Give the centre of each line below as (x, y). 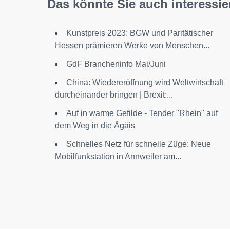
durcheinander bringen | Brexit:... (114, 95)
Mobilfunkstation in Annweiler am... (118, 156)
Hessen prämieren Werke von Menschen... (132, 45)
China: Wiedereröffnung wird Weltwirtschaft (145, 82)
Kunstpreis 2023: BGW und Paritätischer (140, 33)
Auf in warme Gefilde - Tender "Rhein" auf (142, 113)
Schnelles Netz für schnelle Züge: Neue (139, 144)
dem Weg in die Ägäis (95, 126)
